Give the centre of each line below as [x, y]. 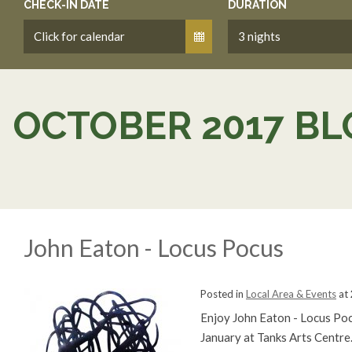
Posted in [223, 294]
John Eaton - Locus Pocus [154, 247]
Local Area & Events [291, 294]
